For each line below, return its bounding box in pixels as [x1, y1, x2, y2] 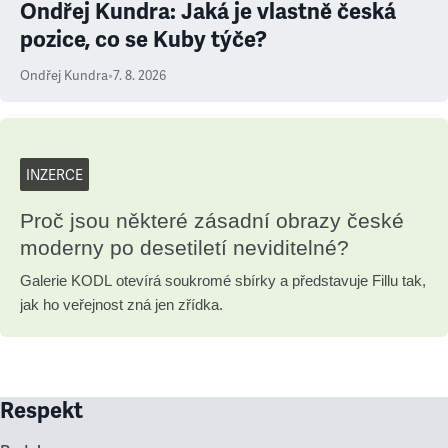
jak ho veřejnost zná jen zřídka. [20, 296, 223, 313]
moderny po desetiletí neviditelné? [20, 236, 349, 259]
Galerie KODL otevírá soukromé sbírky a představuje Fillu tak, [20, 272, 426, 289]
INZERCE [26, 167, 83, 184]
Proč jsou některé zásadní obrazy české [20, 209, 404, 232]
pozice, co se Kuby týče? [20, 26, 267, 53]
